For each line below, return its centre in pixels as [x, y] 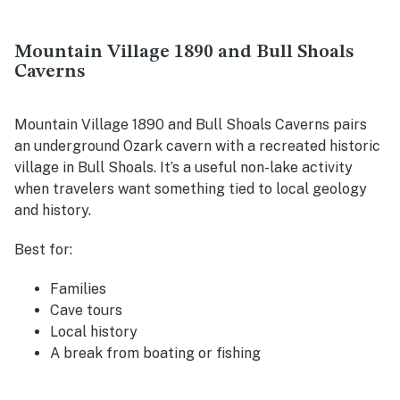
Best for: [43, 250]
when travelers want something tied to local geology [191, 189]
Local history [94, 332]
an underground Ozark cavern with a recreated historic [197, 146]
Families [78, 289]
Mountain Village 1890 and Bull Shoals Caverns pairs [191, 125]
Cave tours [86, 311]
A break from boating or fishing [155, 354]
